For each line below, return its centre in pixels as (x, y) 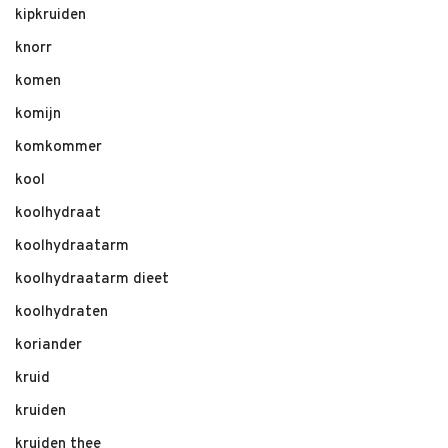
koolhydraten (61, 312)
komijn (38, 114)
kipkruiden (50, 15)
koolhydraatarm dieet (92, 279)
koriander (48, 345)
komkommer (58, 147)
